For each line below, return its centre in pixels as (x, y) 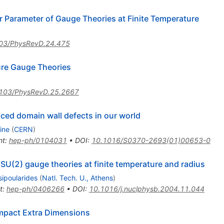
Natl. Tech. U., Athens (77, 178)
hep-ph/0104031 (38, 140)
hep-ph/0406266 (35, 189)
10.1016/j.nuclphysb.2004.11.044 (146, 189)
